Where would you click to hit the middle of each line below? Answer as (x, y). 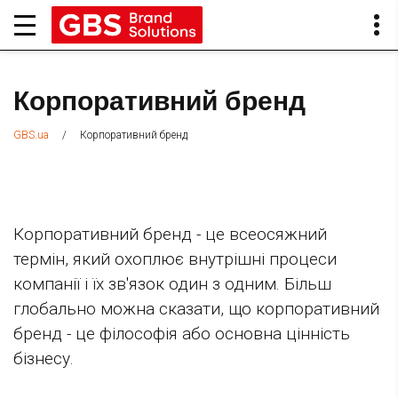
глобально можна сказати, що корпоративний (196, 309)
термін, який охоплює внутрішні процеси (175, 259)
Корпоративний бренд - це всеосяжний (170, 235)
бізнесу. (44, 359)
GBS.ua (31, 135)
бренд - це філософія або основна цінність (182, 334)
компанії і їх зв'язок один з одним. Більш (172, 284)
